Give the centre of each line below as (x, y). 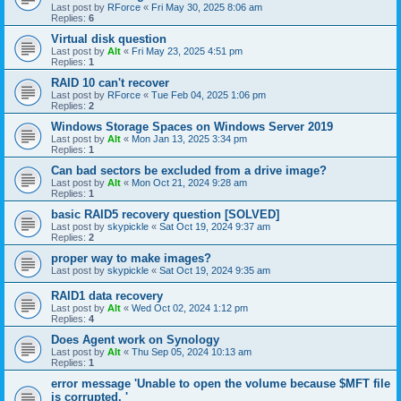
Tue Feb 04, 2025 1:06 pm (209, 95)
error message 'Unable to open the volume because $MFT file (221, 384)
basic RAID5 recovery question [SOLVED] (165, 214)
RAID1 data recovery (107, 296)
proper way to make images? (131, 258)
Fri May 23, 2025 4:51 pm (187, 51)
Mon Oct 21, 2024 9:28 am (189, 183)
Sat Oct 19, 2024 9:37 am (215, 226)
